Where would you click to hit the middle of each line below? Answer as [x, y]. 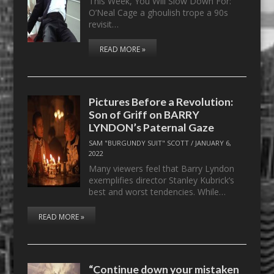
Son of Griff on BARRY [144, 114]
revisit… [104, 24]
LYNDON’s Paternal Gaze [152, 127]
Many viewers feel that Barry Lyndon [162, 168]
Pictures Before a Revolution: [161, 101]
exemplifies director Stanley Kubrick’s [162, 180]
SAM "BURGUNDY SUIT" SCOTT [139, 143]
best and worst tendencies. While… [157, 192]
